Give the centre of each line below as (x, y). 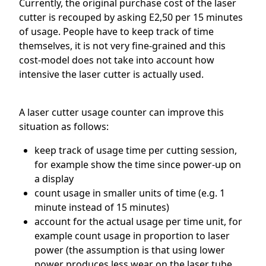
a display (54, 178)
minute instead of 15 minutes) (102, 207)
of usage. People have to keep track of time (116, 31)
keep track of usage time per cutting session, (135, 150)
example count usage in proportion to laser (132, 235)
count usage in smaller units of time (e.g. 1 (129, 193)
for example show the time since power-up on (137, 164)
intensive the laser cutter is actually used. (111, 74)
